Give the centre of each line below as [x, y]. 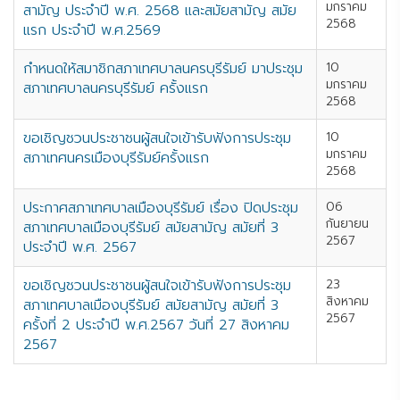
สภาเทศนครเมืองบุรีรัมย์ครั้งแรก [116, 158]
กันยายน [347, 224]
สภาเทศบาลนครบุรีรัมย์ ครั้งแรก [116, 88]
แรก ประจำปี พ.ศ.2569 [92, 30]
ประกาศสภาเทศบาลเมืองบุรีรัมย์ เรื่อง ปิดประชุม [161, 208]
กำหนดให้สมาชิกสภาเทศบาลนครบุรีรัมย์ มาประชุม [163, 69]
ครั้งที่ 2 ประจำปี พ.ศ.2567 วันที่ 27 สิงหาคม [156, 325]
